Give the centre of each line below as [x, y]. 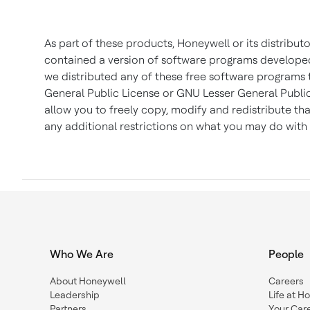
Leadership [75, 295]
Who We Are [82, 254]
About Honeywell [88, 281]
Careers [286, 281]
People [286, 254]
